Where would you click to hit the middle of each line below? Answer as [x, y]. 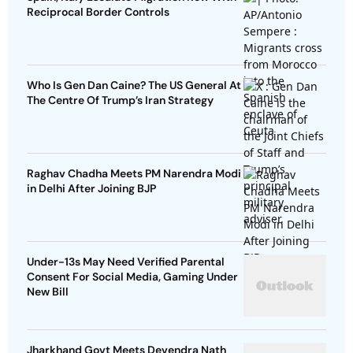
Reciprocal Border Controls [98, 12]
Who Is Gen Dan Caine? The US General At [134, 85]
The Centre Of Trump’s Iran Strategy [120, 100]
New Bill [48, 292]
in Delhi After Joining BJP [91, 189]
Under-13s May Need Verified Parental [126, 262]
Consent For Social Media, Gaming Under [132, 277]
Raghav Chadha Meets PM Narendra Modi [134, 174]
